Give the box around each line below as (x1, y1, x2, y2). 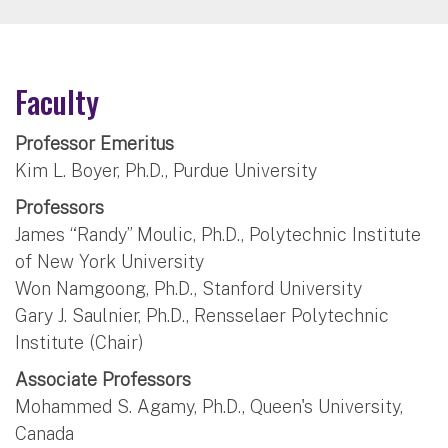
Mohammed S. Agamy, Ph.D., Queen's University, (15, 395, 403, 417)
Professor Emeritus (15, 132, 174, 154)
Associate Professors (15, 368, 191, 390)
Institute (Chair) (15, 331, 144, 353)
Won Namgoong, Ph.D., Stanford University (15, 277, 362, 299)
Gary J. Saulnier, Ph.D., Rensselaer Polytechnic (15, 304, 389, 326)
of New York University (15, 250, 204, 272)
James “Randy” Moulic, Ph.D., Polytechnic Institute (15, 223, 421, 245)
